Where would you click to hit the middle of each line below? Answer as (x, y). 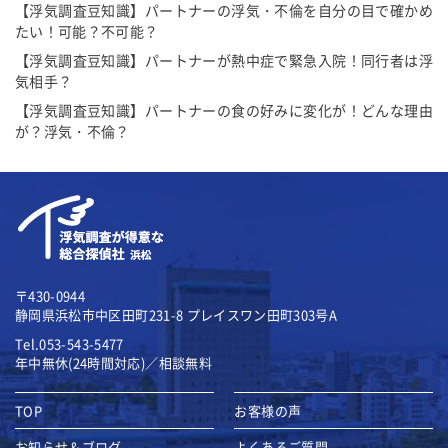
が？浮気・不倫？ (72, 131)
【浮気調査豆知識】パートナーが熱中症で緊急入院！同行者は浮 (224, 60)
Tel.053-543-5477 (69, 344)
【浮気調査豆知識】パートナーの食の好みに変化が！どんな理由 (224, 110)
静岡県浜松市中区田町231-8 (101, 315)
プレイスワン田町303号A (262, 315)
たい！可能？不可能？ (87, 31)
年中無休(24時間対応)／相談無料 (113, 363)
